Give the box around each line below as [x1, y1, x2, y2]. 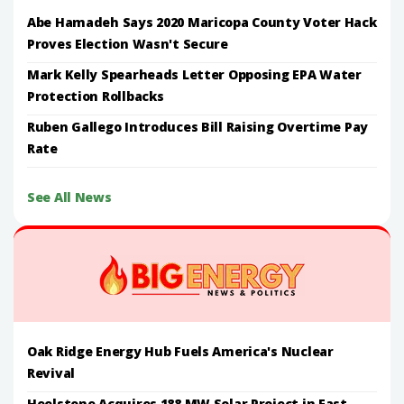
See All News [27, 188, 112, 206]
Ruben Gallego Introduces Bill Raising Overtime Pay [27, 117, 369, 135]
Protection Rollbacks [27, 87, 164, 105]
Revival [27, 363, 76, 381]
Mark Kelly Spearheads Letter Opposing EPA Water [27, 65, 362, 83]
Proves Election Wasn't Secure [27, 34, 228, 52]
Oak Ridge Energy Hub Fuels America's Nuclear [27, 342, 334, 360]
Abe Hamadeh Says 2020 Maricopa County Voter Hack [27, 13, 377, 31]
